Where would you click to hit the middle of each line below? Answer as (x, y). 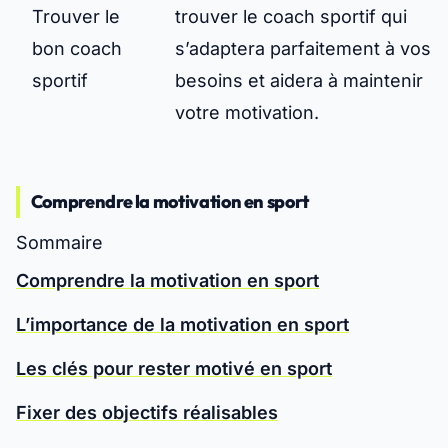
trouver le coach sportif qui (291, 17)
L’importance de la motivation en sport (182, 325)
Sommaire (59, 243)
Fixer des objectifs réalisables (147, 413)
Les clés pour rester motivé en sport (174, 369)
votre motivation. (247, 113)
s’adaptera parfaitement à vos (303, 49)
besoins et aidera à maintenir (299, 81)
